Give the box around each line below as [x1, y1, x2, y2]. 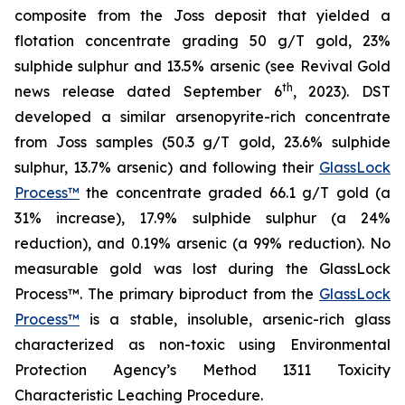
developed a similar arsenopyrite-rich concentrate [14, 108, 391, 126]
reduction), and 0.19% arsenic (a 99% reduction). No [14, 234, 391, 252]
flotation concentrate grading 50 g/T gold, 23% [14, 32, 391, 50]
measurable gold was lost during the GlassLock [14, 259, 391, 278]
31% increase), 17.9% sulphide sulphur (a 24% [14, 209, 391, 227]
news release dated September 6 [14, 82, 282, 100]
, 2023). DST [292, 82, 391, 100]
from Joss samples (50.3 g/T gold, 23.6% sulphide [14, 133, 391, 151]
